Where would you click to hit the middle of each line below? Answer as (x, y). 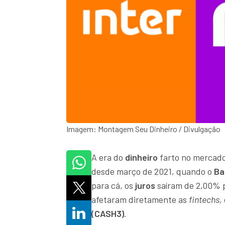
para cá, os (113, 186)
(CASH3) (108, 214)
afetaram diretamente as (140, 200)
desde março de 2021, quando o (153, 172)
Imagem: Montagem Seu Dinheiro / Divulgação (143, 129)
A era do (108, 157)
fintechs (204, 200)
